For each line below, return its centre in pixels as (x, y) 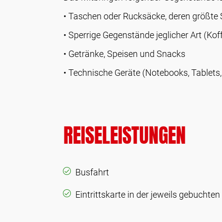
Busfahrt (92, 172)
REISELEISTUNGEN (125, 135)
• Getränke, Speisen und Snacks (124, 54)
